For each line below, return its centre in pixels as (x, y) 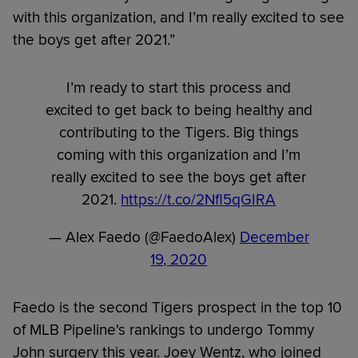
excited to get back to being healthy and (179, 111)
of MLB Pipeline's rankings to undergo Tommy (163, 330)
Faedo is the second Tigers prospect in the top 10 (177, 308)
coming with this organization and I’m (179, 155)
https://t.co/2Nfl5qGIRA (199, 200)
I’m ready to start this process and (179, 88)
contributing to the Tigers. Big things (179, 133)
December (274, 238)
